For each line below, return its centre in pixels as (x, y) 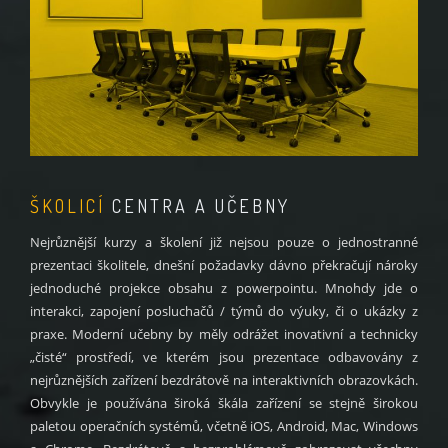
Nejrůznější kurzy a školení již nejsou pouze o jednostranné (224, 242)
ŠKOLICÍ (67, 206)
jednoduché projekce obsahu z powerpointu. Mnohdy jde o (224, 288)
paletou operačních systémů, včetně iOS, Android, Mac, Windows (224, 426)
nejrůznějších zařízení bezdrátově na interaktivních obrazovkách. (224, 380)
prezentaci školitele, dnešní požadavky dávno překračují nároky (224, 265)
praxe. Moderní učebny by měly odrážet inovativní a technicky (224, 334)
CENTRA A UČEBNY (197, 206)
